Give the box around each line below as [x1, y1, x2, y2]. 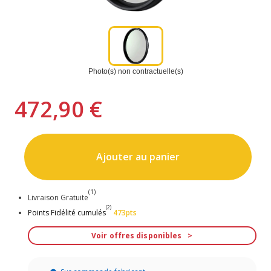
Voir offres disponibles [91, 230, 182, 241]
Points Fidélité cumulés [27, 207, 106, 218]
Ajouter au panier [96, 150, 180, 164]
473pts [113, 207, 137, 218]
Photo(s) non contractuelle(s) [88, 67, 183, 76]
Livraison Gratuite [27, 192, 88, 203]
